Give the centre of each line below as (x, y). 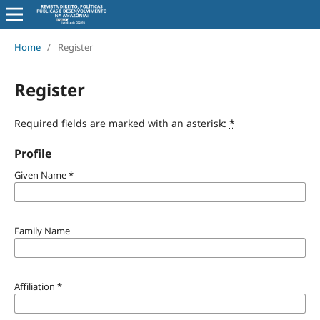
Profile (32, 153)
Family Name (42, 230)
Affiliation (35, 286)
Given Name (41, 175)
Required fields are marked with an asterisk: (121, 123)
